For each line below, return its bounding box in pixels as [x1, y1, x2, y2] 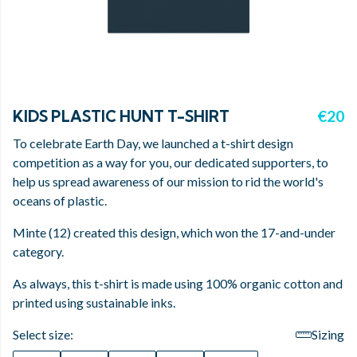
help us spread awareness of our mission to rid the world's [13, 174, 324, 189]
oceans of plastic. [13, 193, 107, 208]
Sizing [312, 327, 344, 342]
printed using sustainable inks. [13, 295, 175, 310]
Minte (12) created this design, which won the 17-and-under [13, 225, 335, 240]
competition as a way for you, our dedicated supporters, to [13, 155, 328, 170]
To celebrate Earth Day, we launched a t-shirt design [13, 135, 293, 151]
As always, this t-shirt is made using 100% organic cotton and [13, 276, 343, 291]
